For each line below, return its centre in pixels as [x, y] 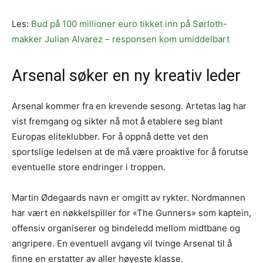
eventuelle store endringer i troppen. [89, 167]
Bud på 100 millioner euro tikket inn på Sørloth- [129, 24]
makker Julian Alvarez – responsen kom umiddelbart [121, 39]
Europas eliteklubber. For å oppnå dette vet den [110, 137]
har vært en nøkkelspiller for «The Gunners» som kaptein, [131, 213]
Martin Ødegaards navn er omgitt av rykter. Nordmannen [129, 198]
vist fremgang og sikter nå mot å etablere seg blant [117, 122]
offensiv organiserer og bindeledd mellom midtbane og [126, 228]
